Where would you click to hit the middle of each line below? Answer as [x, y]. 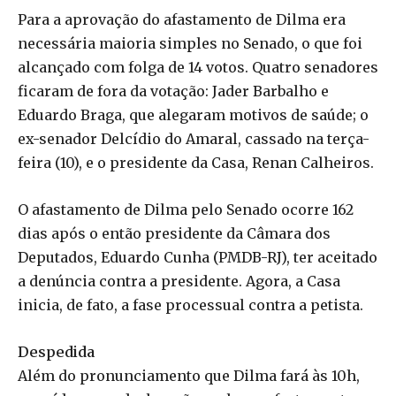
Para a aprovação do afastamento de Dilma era [182, 19]
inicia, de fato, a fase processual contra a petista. [190, 305]
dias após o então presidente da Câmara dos [174, 233]
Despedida [56, 351]
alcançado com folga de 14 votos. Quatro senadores [198, 67]
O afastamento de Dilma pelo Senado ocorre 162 [186, 209]
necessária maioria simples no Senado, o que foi [190, 43]
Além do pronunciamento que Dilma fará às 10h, [189, 375]
